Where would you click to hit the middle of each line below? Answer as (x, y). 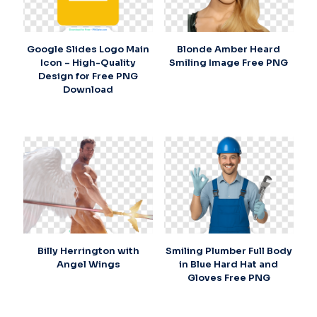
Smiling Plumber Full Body (229, 251)
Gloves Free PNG (229, 278)
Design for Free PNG (88, 76)
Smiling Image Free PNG (229, 62)
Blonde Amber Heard (229, 49)
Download (88, 89)
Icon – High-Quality (88, 62)
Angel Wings (88, 265)
